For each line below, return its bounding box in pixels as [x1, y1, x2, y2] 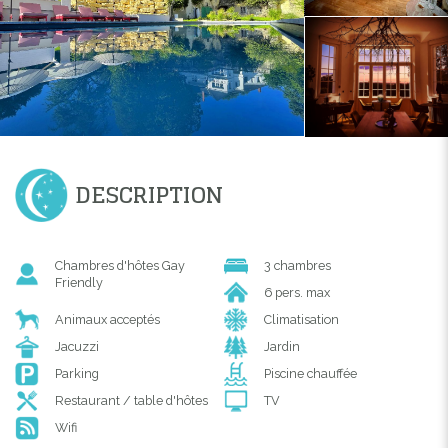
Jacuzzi [55, 338, 99, 354]
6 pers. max [264, 284, 330, 300]
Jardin [264, 338, 300, 354]
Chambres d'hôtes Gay [55, 257, 185, 273]
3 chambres [264, 257, 331, 273]
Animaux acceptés [55, 311, 160, 327]
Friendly [55, 274, 103, 290]
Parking [55, 365, 99, 381]
